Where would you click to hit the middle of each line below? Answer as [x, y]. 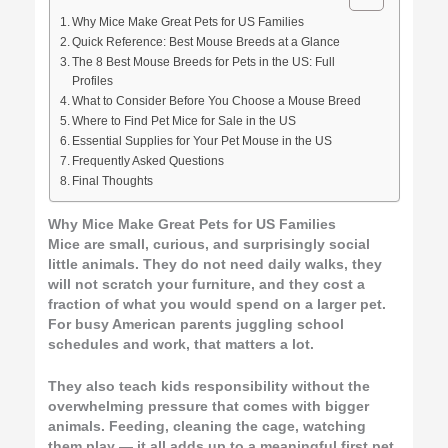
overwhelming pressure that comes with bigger [209, 407]
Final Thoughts [112, 180]
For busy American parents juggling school [196, 325]
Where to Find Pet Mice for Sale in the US [183, 120]
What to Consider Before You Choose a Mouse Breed [216, 100]
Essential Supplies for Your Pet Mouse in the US [201, 140]
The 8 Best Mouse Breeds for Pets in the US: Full [203, 61]
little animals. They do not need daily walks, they [215, 265]
